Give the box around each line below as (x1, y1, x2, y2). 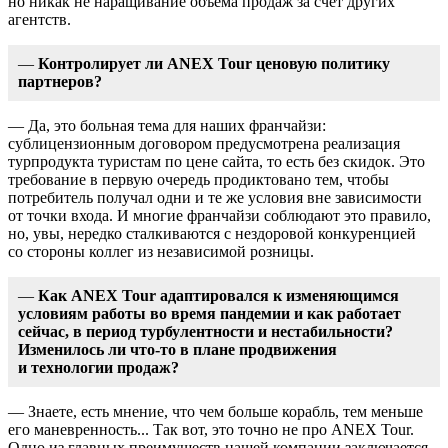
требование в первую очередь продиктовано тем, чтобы (8, 170, 389, 188)
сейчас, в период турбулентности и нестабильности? (18, 322, 393, 340)
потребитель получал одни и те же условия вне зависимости (8, 188, 422, 206)
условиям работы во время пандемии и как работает (18, 304, 401, 322)
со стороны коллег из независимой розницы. (8, 242, 314, 260)
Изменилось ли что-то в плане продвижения (18, 340, 337, 358)
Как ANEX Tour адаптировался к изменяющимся (38, 286, 399, 304)
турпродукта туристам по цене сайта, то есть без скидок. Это (8, 152, 425, 170)
